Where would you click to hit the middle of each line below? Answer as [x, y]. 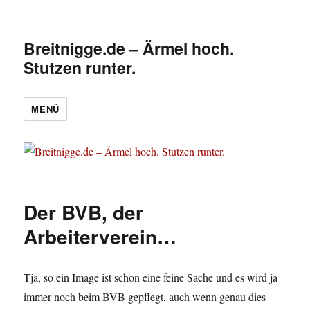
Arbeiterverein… [100, 237]
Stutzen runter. [80, 67]
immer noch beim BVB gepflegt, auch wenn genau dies [145, 297]
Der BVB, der [84, 212]
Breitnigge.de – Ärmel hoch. [129, 48]
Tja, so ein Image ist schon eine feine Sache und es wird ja [151, 277]
